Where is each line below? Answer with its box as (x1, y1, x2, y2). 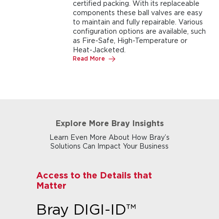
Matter (36, 180, 66, 190)
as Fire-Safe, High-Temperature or (72, 37, 187, 44)
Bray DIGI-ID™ (36, 201, 136, 217)
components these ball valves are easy (72, 9, 202, 16)
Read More (72, 55, 105, 62)
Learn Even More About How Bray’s (49, 133, 170, 141)
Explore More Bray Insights (55, 119, 164, 128)
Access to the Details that (36, 170, 152, 180)
